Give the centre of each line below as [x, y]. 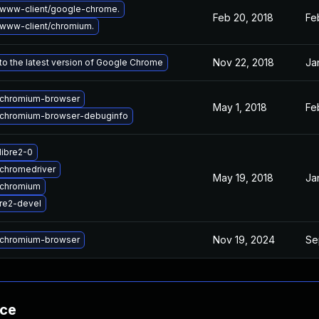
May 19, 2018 [243, 178]
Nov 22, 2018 [244, 62]
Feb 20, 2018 [243, 17]
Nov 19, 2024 [244, 240]
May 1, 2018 [240, 107]
